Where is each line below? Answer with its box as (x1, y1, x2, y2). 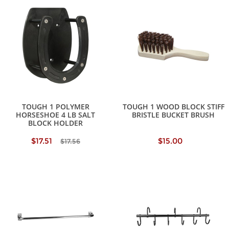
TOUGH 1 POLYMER (21, 102, 89, 112)
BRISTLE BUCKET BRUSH (132, 110, 215, 120)
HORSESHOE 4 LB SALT (16, 110, 96, 120)
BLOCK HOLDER (28, 118, 83, 128)
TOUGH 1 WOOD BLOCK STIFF (122, 102, 224, 112)
